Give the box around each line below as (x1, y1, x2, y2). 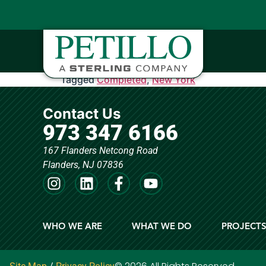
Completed (97, 74, 147, 85)
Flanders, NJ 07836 (43, 159, 123, 170)
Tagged (61, 74, 97, 85)
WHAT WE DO (132, 221, 192, 232)
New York (152, 74, 195, 85)
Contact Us (43, 105, 121, 122)
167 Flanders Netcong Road (43, 145, 158, 156)
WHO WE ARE (43, 221, 102, 232)
